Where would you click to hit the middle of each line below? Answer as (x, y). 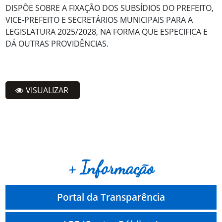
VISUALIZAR (47, 90)
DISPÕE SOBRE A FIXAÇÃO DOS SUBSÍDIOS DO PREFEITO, (110, 8)
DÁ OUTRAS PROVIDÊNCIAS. (57, 43)
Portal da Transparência (111, 197)
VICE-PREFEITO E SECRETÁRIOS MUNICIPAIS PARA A (99, 20)
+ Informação (111, 168)
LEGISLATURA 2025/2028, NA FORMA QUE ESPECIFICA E (107, 31)
